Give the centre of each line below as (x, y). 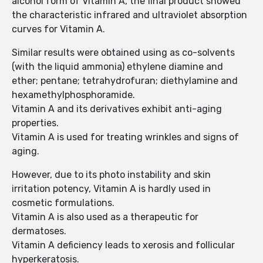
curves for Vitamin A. (58, 29)
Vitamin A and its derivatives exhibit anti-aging (117, 109)
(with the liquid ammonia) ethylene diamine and (117, 67)
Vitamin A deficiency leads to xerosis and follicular (123, 245)
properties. (36, 123)
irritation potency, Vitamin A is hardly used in (111, 189)
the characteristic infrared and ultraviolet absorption (129, 15)
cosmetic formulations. (64, 203)
